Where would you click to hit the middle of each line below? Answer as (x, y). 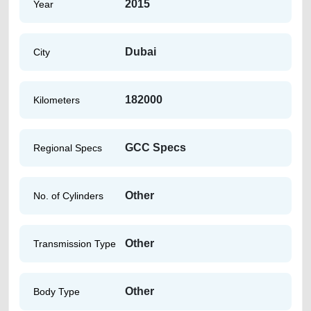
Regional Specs (68, 148)
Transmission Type (75, 243)
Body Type (57, 291)
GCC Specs (155, 148)
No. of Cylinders (68, 195)
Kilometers (57, 100)
